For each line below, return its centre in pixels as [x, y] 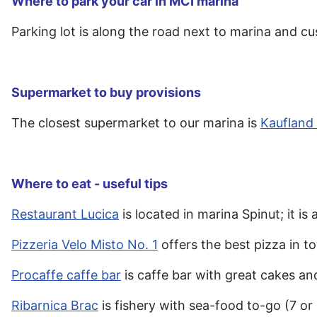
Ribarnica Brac [55, 306]
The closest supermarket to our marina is [136, 123]
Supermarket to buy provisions [106, 93]
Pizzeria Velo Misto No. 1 [85, 245]
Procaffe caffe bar [66, 275]
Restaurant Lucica [65, 214]
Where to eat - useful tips [90, 184]
